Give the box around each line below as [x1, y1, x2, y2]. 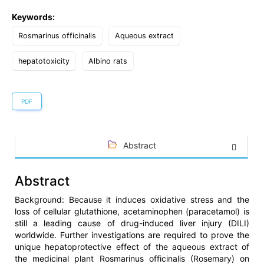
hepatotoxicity [18, 57, 70, 66]
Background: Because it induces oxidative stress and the [15, 194, 249, 205]
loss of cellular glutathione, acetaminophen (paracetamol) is [15, 206, 249, 217]
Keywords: [12, 12, 55, 22]
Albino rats [88, 57, 127, 66]
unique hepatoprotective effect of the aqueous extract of [15, 242, 249, 252]
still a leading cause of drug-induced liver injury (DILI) [15, 218, 249, 229]
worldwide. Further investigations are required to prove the [15, 230, 249, 240]
